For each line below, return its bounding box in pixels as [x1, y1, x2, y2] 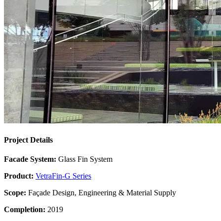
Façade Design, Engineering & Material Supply [26, 188, 176, 197]
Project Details [4, 136, 53, 145]
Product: [4, 172, 34, 181]
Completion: [4, 205, 45, 214]
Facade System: [4, 155, 56, 164]
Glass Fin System [56, 155, 112, 164]
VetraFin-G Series [36, 172, 91, 181]
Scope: [4, 188, 26, 197]
